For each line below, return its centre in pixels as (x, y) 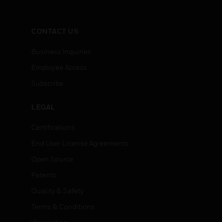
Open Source (52, 159)
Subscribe (47, 83)
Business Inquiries (61, 51)
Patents (44, 175)
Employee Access (59, 67)
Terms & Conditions (63, 206)
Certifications (53, 127)
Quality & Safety (57, 191)
